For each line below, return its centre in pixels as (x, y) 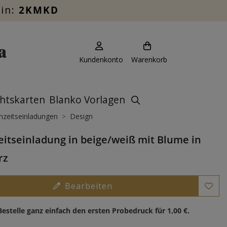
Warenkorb (149, 60)
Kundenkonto (101, 60)
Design (81, 116)
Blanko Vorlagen (87, 100)
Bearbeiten (88, 186)
